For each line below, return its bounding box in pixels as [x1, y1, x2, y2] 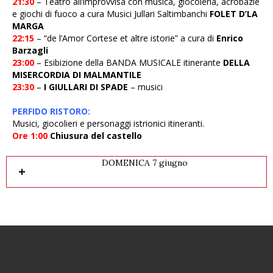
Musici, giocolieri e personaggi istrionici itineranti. [12, 118, 204, 129]
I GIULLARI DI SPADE [44, 81, 128, 93]
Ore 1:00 [12, 130, 48, 141]
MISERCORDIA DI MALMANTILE [12, 69, 141, 80]
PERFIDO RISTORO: [12, 105, 90, 117]
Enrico [216, 32, 243, 44]
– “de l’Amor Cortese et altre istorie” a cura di [34, 32, 216, 44]
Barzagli [12, 44, 48, 56]
